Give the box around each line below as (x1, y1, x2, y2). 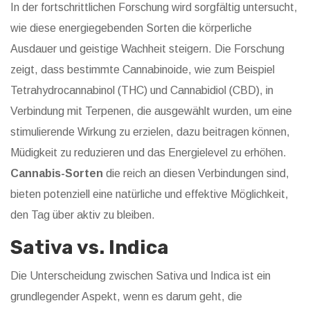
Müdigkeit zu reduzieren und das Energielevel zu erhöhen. (10, 147, 286, 159)
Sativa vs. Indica (10, 236, 169, 259)
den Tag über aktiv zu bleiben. (10, 209, 155, 221)
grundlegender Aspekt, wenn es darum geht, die (10, 291, 242, 303)
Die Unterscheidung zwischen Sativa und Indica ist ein (10, 270, 271, 282)
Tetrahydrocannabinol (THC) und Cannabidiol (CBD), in (10, 84, 273, 97)
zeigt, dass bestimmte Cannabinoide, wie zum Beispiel (10, 64, 275, 76)
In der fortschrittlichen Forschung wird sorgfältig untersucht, (10, 1, 298, 14)
